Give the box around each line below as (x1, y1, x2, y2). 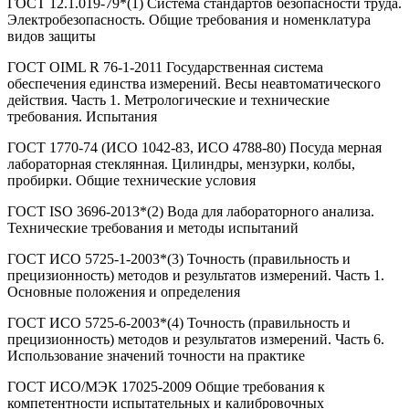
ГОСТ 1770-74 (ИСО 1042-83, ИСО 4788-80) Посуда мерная (7, 140, 382, 156)
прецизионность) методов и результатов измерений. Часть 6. (7, 331, 384, 348)
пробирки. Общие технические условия (7, 173, 256, 189)
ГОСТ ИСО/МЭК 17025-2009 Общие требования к (7, 379, 325, 395)
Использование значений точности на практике (7, 348, 305, 364)
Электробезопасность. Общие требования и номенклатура (7, 12, 371, 28)
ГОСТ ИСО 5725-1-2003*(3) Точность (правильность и (7, 251, 351, 267)
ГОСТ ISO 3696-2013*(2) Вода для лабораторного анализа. (7, 204, 374, 220)
